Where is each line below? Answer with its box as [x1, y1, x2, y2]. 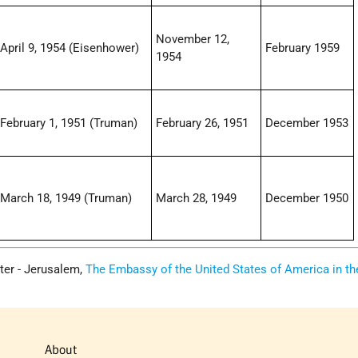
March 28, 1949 [156, 191, 237, 206]
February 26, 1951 [156, 116, 249, 131]
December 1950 [265, 191, 349, 206]
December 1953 [265, 116, 349, 131]
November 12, [156, 32, 230, 47]
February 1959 [265, 41, 340, 56]
